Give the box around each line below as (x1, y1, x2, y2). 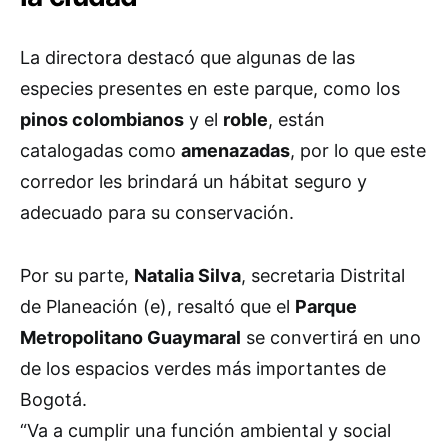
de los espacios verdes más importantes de (20, 358, 386, 380)
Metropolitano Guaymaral (20, 327, 241, 349)
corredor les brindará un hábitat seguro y (20, 171, 367, 193)
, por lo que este (290, 140, 426, 162)
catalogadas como (20, 140, 181, 162)
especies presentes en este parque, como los (20, 78, 400, 100)
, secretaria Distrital (241, 265, 405, 287)
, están (268, 109, 325, 131)
